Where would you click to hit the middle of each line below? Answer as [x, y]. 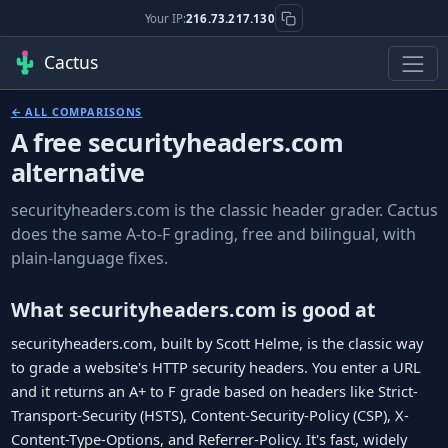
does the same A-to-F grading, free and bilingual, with [213, 233]
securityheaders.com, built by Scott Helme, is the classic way [216, 343]
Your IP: [166, 18]
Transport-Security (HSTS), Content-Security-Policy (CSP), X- [209, 415]
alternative [77, 172]
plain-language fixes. [89, 257]
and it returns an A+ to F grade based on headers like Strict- [214, 391]
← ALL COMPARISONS [76, 112]
